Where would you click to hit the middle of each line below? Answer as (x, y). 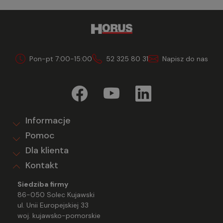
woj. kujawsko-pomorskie (59, 216)
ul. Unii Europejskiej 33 (53, 205)
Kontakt (42, 165)
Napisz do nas (185, 58)
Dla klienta (47, 150)
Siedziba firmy (43, 184)
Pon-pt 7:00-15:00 (60, 58)
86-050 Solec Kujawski (56, 195)
